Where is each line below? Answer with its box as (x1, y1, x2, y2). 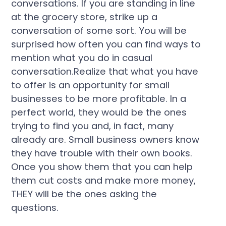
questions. (11, 201, 59, 214)
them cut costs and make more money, (11, 174, 196, 187)
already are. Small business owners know (11, 133, 200, 146)
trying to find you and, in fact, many (11, 119, 174, 132)
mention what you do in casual (11, 51, 153, 64)
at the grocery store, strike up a (11, 10, 158, 23)
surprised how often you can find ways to (11, 37, 201, 50)
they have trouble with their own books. (11, 146, 193, 159)
